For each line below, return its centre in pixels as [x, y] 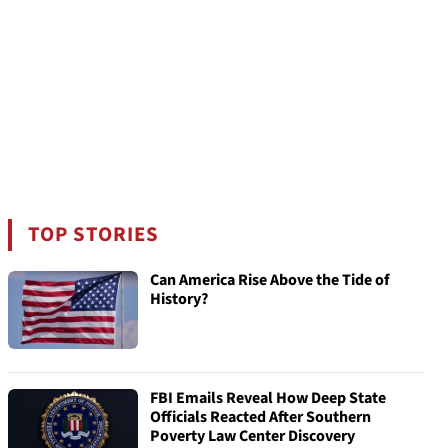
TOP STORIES [94, 234]
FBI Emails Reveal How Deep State [268, 398]
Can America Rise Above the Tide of [269, 280]
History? [179, 299]
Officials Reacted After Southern [260, 417]
